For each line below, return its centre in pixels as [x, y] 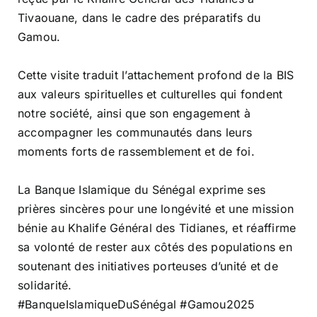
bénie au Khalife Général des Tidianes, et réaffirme [157, 228]
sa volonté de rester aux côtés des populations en [155, 247]
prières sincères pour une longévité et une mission [156, 209]
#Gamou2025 [218, 304]
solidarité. [45, 285]
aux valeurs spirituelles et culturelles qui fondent [150, 94]
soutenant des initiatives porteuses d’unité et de [148, 266]
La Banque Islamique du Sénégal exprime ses [142, 190]
